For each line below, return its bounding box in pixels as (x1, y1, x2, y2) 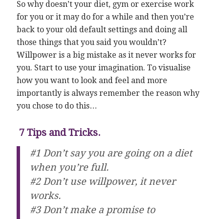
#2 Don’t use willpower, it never (29, 175, 175, 187)
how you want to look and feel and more (16, 76, 167, 86)
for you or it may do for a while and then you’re (16, 12, 194, 22)
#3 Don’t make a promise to (29, 204, 155, 216)
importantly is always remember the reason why (16, 88, 199, 98)
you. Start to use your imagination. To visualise (16, 63, 191, 73)
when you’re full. (29, 161, 109, 173)
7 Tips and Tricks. (16, 127, 101, 139)
